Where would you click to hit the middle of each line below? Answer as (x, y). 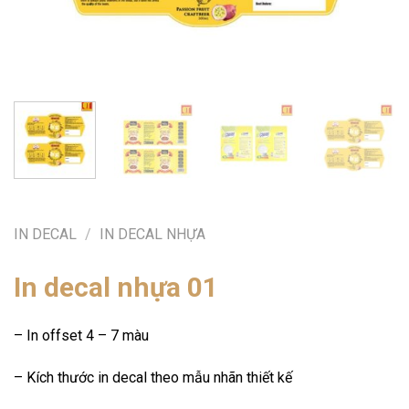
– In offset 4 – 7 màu (81, 336)
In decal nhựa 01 (116, 288)
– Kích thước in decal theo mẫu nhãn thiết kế (153, 377)
